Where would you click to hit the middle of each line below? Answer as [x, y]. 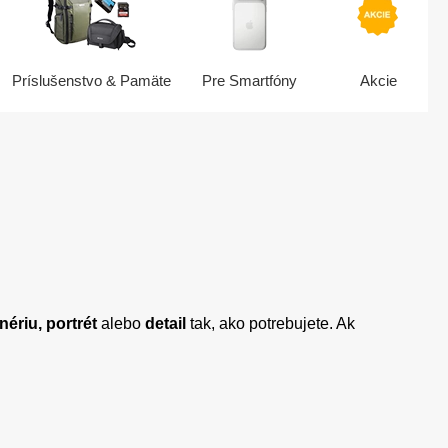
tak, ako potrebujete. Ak [272, 324]
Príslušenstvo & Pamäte [92, 81]
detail [167, 324]
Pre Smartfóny [250, 81]
